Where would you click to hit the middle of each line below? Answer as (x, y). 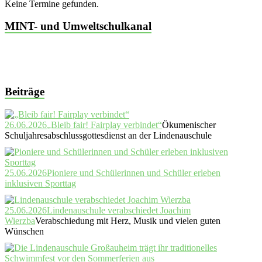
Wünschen (24, 231)
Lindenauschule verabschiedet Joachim (119, 210)
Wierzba (20, 220)
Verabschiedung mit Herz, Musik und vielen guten (128, 220)
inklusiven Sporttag (40, 183)
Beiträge (25, 91)
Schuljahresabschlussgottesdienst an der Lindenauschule (108, 135)
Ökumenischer (189, 125)
